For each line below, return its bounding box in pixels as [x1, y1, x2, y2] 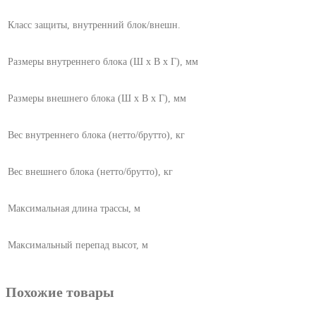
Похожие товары [6, 284, 114, 300]
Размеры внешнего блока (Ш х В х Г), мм [8, 92, 186, 104]
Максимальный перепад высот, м [8, 239, 148, 250]
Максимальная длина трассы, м [8, 202, 140, 214]
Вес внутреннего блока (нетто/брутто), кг [8, 129, 185, 140]
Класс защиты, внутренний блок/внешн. [8, 19, 181, 30]
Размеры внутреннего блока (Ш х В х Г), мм [8, 56, 198, 67]
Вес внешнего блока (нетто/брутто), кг [8, 166, 173, 177]
